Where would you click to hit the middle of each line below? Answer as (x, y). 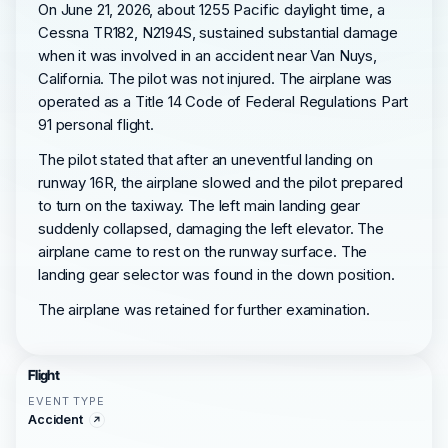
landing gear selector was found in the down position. (216, 274)
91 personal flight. (96, 124)
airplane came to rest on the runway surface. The (203, 251)
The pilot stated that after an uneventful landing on (205, 159)
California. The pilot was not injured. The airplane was (215, 78)
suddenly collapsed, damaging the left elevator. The (211, 228)
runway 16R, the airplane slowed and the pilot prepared (220, 182)
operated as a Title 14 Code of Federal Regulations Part (223, 101)
